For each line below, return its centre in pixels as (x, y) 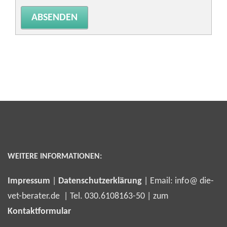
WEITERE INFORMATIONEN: (55, 156)
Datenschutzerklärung (100, 181)
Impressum (29, 181)
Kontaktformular (39, 211)
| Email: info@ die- (178, 181)
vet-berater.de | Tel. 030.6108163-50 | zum (88, 196)
